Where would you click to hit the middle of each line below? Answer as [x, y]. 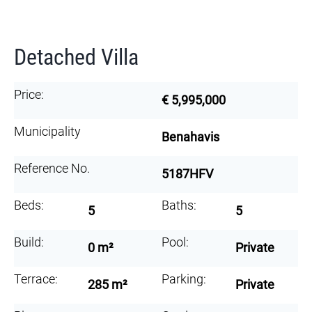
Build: [29, 242]
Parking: [184, 279]
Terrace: [36, 279]
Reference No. [52, 168]
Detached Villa [76, 57]
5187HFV [187, 173]
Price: [29, 94]
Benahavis [190, 136]
